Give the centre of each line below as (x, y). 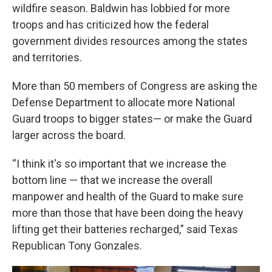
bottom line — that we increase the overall (112, 180)
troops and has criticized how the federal (110, 25)
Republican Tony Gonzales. (77, 246)
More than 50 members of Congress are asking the (135, 86)
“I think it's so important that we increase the (119, 164)
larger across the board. (69, 135)
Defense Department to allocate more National (124, 102)
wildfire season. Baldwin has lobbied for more (121, 8)
